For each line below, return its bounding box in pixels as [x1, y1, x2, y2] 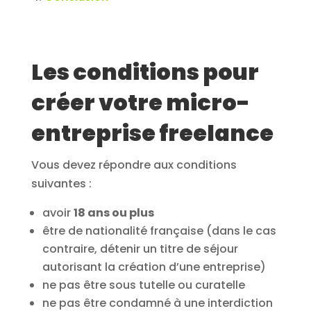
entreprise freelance [31, 117, 274, 149]
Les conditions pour [31, 56, 259, 88]
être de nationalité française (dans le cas [42, 223, 276, 239]
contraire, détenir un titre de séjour [42, 241, 238, 258]
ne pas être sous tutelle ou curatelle [42, 277, 245, 294]
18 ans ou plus [73, 205, 154, 221]
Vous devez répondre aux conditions [31, 157, 237, 174]
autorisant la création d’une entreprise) [42, 259, 266, 276]
